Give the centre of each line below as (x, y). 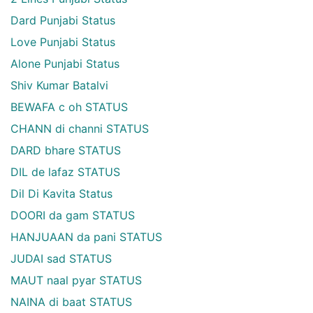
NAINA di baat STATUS (71, 302)
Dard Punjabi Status (63, 20)
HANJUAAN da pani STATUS (86, 237)
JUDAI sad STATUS (61, 259)
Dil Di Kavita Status (61, 194)
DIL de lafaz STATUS (65, 172)
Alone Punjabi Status (65, 64)
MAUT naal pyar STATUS (76, 280)
